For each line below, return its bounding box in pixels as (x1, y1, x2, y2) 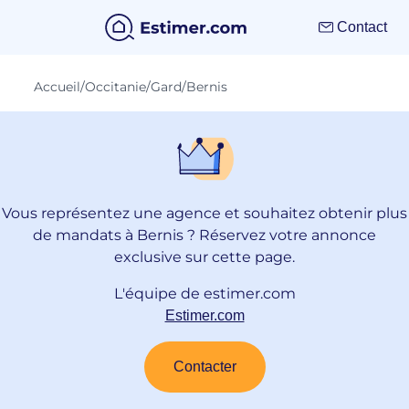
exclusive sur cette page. (114, 248, 295, 266)
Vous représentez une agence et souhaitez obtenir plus (2, 204, 407, 222)
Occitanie (85, 79, 147, 95)
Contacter (173, 359, 236, 374)
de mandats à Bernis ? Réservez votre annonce (33, 226, 376, 244)
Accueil (34, 79, 81, 95)
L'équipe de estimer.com (113, 285, 296, 302)
